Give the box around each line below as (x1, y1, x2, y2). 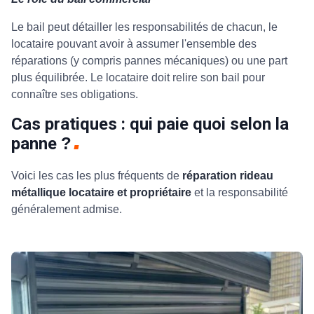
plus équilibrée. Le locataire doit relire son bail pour (11, 71, 265, 83)
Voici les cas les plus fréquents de (11, 169, 182, 182)
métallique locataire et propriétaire (11, 186, 191, 198)
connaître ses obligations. (11, 88, 141, 100)
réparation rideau (182, 169, 273, 182)
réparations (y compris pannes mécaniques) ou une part (11, 54, 287, 67)
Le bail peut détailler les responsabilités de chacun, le (11, 20, 278, 33)
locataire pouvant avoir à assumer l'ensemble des (11, 37, 257, 50)
